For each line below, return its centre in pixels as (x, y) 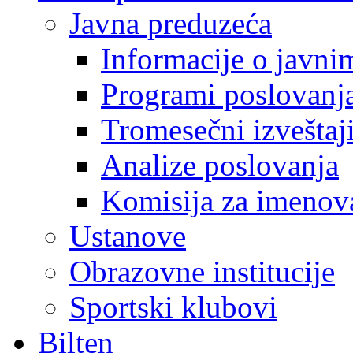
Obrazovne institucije (202, 271)
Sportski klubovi (173, 307)
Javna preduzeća (171, 23)
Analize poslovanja (220, 165)
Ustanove (128, 236)
